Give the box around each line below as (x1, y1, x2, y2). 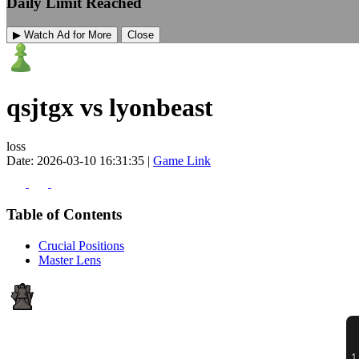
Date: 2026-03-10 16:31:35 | (6, 154, 153, 168)
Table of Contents (6, 205, 122, 223)
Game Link (153, 154, 211, 168)
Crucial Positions (38, 238, 124, 252)
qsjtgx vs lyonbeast (6, 92, 213, 122)
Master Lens (38, 252, 101, 267)
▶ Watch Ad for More (13, 29, 111, 42)
